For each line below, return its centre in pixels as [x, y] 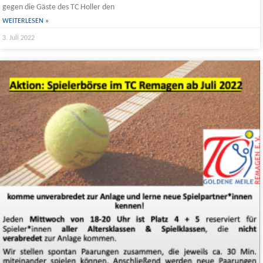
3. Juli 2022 [18, 38]
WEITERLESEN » [26, 21]
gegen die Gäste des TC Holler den [58, 8]
